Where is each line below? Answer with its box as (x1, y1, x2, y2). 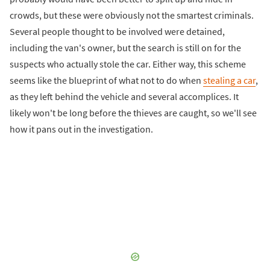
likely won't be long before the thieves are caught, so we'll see (10, 107, 257, 119)
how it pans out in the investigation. (10, 123, 153, 136)
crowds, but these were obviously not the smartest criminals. (10, 9, 254, 22)
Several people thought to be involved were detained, (10, 25, 225, 38)
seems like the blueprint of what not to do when (10, 74, 203, 87)
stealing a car (203, 74, 256, 87)
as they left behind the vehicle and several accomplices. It (10, 90, 239, 103)
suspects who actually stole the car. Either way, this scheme (10, 58, 246, 71)
